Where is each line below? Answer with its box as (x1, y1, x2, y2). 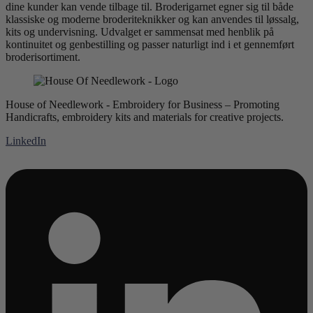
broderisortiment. (6, 51, 80, 64)
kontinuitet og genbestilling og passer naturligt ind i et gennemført (6, 38, 294, 51)
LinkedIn (6, 135, 46, 147)
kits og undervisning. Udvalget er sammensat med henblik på (6, 26, 274, 38)
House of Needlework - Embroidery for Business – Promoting (6, 99, 279, 111)
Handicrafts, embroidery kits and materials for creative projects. (6, 111, 284, 124)
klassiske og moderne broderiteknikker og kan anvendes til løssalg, (6, 13, 299, 26)
